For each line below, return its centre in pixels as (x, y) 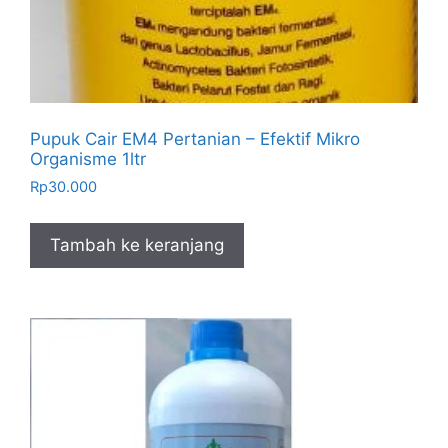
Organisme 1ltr (88, 158)
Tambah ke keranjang (137, 244)
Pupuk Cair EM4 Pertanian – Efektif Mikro (195, 138)
